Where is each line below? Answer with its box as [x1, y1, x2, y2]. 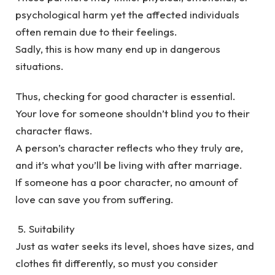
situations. [15, 60, 64, 73]
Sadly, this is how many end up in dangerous [15, 42, 220, 56]
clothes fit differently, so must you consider [15, 257, 218, 270]
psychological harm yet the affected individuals [15, 8, 239, 21]
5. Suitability [15, 222, 75, 236]
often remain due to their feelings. [15, 25, 180, 39]
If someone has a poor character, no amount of [15, 175, 238, 188]
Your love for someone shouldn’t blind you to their [15, 106, 250, 120]
